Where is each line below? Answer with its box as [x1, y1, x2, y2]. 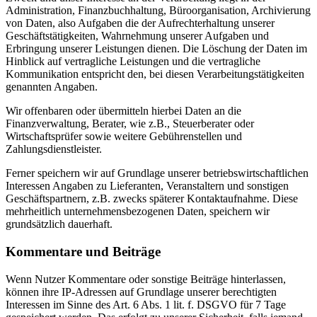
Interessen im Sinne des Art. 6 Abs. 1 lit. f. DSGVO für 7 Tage [6, 298, 286, 311]
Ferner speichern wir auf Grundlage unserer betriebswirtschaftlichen [6, 167, 309, 180]
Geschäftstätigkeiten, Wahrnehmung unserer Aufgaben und [6, 30, 269, 42]
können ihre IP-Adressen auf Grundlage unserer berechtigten [6, 285, 277, 298]
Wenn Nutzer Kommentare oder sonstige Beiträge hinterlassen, [6, 272, 286, 285]
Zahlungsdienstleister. [6, 143, 102, 156]
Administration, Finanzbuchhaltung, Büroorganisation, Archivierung [6, 4, 311, 17]
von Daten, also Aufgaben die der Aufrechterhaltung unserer [6, 17, 275, 30]
